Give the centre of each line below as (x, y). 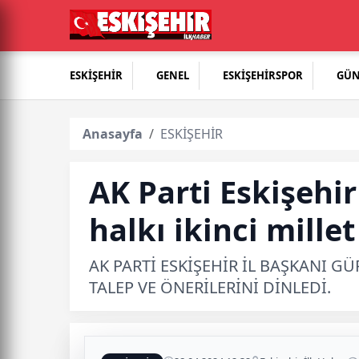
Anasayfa (113, 134)
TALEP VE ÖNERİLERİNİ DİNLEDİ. (210, 287)
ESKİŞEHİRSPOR (263, 75)
